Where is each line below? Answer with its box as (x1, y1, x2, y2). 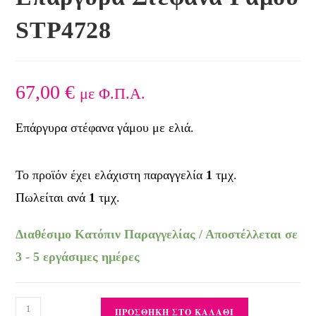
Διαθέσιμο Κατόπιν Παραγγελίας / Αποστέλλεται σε (16, 226, 298, 241)
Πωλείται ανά (16, 190, 90, 205)
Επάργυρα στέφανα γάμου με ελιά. (16, 120, 195, 135)
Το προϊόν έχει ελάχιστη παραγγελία (16, 167, 207, 182)
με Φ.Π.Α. (80, 84, 146, 102)
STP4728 (16, 16, 111, 43)
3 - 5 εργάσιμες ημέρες (16, 249, 140, 264)
